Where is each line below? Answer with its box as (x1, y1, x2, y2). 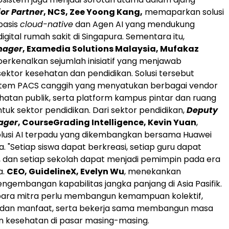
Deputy (187, 104, 218, 117)
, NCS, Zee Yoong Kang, (43, 6, 143, 18)
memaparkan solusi (143, 6, 224, 18)
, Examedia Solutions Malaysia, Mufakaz (22, 43, 199, 55)
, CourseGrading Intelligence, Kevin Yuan (18, 117, 196, 129)
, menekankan (124, 166, 181, 178)
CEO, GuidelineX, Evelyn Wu (7, 166, 124, 178)
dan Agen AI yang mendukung (73, 18, 195, 31)
